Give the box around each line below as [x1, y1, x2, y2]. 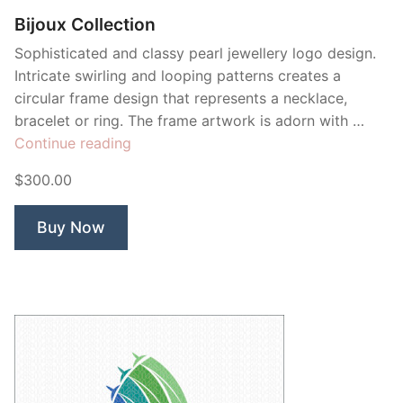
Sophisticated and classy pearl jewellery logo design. [14, 43, 376, 62]
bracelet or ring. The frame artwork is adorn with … [14, 111, 364, 130]
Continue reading [14, 133, 131, 152]
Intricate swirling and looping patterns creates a [14, 66, 341, 85]
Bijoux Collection [14, 13, 156, 35]
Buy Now [37, 217, 105, 237]
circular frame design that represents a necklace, [14, 88, 347, 107]
